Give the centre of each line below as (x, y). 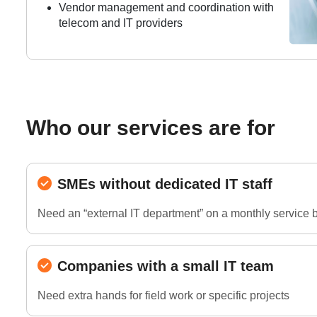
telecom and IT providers (121, 23)
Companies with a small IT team (166, 266)
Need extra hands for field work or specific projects (163, 295)
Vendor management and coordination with (166, 8)
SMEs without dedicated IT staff (165, 184)
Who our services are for (151, 127)
